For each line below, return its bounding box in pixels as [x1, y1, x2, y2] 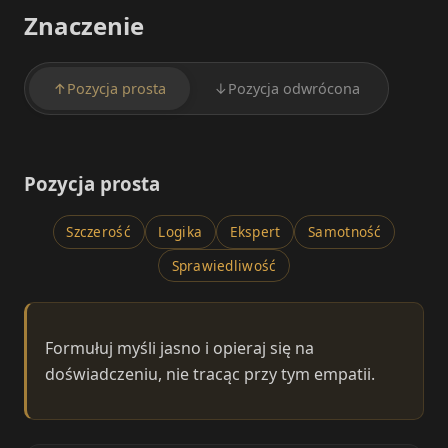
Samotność [308, 222, 382, 242]
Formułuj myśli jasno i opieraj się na [44, 337, 314, 360]
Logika [158, 222, 203, 242]
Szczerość [66, 222, 131, 242]
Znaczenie [24, 9, 144, 43]
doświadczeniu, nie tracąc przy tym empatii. [44, 363, 375, 386]
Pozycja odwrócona [228, 79, 360, 99]
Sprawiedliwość [171, 256, 277, 276]
